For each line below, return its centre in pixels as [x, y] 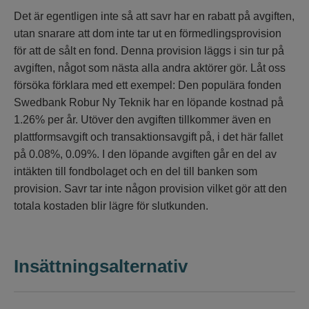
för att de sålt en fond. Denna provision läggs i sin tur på [149, 51]
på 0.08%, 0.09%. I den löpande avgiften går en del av [145, 154]
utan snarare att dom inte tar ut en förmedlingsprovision [148, 34]
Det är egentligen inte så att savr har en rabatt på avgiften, [154, 17]
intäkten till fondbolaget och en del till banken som [136, 172]
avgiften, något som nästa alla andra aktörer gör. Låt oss [150, 68]
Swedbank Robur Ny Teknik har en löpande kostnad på [149, 103]
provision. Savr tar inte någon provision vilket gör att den [150, 189]
